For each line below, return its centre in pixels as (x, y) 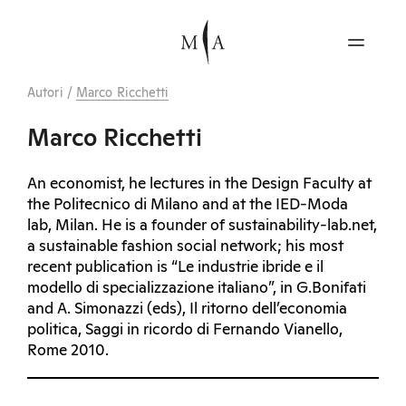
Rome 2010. (68, 351)
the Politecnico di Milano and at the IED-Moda (188, 205)
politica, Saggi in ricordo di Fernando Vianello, (185, 330)
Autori (45, 93)
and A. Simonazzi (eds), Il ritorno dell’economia (187, 309)
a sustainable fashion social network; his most (185, 246)
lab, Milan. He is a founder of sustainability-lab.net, (202, 226)
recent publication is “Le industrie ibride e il (175, 267)
